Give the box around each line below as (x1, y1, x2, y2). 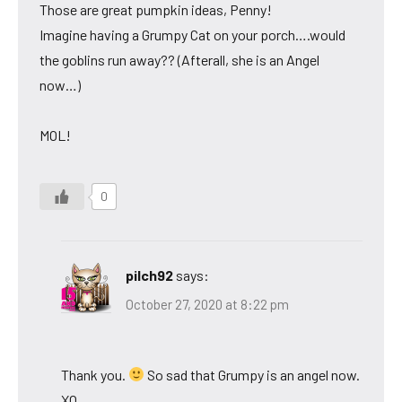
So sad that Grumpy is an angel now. (144, 365, 361, 383)
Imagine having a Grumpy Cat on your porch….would (39, 26, 345, 44)
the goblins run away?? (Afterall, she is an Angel (39, 51, 319, 69)
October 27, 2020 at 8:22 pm (126, 295, 289, 312)
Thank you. (61, 365, 128, 383)
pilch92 (126, 267, 173, 284)
